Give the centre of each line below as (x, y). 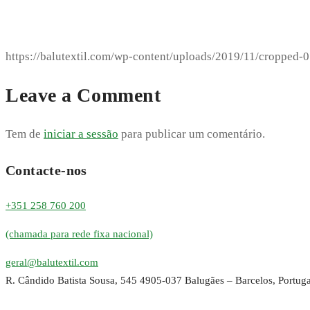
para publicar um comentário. (192, 134)
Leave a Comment (83, 95)
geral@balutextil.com (52, 262)
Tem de (25, 134)
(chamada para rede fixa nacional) (79, 234)
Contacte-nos (46, 170)
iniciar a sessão (81, 134)
